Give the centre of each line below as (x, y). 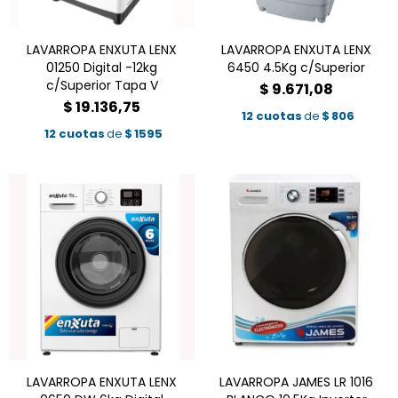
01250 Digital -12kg (102, 68)
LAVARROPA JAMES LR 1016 (296, 382)
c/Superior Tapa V (102, 85)
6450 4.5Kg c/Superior (296, 68)
